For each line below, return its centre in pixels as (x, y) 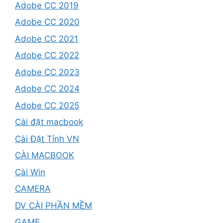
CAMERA (33, 189)
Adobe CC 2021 (47, 39)
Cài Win (30, 172)
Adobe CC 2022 (47, 56)
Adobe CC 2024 (47, 89)
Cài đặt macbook (49, 122)
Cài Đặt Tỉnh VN (47, 139)
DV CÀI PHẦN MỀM (54, 205)
